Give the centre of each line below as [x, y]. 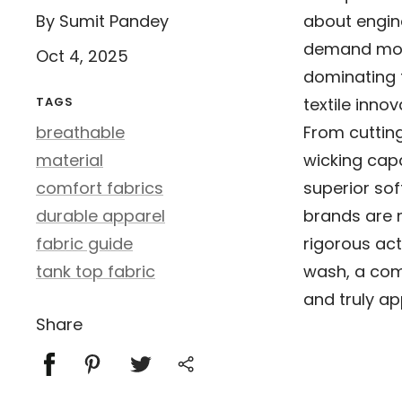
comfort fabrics [100, 188]
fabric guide [84, 244]
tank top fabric [96, 271]
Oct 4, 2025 [82, 56]
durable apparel [100, 216]
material [70, 160]
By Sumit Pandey [102, 21]
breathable [80, 132]
